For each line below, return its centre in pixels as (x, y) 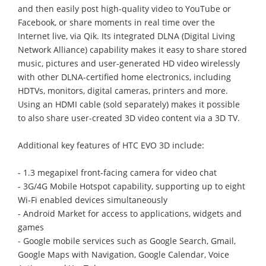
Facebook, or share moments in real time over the (116, 22)
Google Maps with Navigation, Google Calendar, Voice (123, 254)
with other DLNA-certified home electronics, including (124, 77)
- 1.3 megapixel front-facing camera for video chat (117, 172)
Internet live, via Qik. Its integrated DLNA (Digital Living (126, 36)
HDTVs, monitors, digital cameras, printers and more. (123, 90)
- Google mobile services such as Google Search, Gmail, (127, 240)
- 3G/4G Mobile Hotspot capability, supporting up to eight (132, 186)
